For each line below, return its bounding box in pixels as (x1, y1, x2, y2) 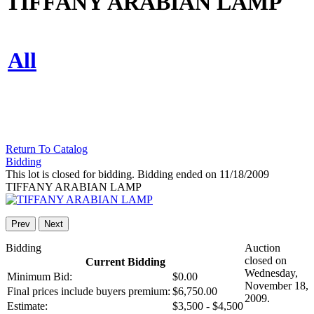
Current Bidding (85, 256, 165, 268)
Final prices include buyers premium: (7, 285, 170, 298)
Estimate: (7, 300, 48, 313)
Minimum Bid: (7, 271, 72, 283)
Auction (245, 242, 280, 254)
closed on (245, 254, 287, 267)
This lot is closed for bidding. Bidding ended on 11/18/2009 (6, 168, 269, 181)
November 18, (245, 280, 308, 292)
